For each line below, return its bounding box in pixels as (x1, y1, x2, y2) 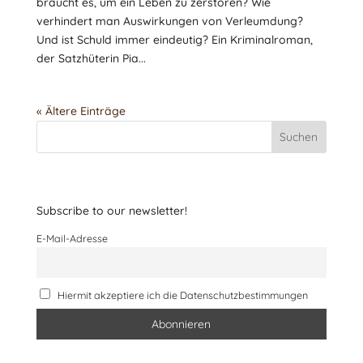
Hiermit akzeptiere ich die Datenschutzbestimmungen (55, 288, 309, 301)
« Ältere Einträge (36, 104, 126, 118)
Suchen (280, 130, 318, 144)
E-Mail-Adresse (36, 232, 108, 245)
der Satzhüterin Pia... (36, 51, 146, 66)
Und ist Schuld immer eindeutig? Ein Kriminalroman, (36, 32, 313, 47)
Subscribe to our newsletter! (36, 203, 187, 218)
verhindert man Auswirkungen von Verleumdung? (36, 14, 303, 28)
